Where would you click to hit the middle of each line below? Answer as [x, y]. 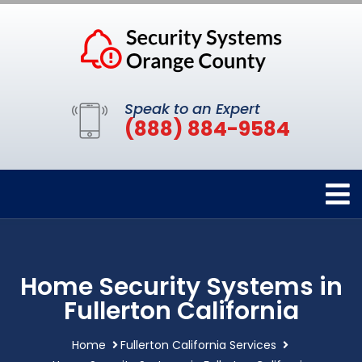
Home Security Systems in [181, 287]
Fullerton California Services [198, 345]
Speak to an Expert [192, 109]
